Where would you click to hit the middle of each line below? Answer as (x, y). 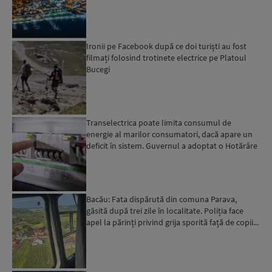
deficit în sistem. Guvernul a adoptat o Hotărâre (172, 146)
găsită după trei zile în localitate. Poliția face (165, 211)
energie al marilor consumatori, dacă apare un (170, 134)
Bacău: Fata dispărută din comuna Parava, (162, 199)
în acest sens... (112, 158)
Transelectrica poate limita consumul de (159, 123)
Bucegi (98, 69)
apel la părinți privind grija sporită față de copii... (173, 223)
